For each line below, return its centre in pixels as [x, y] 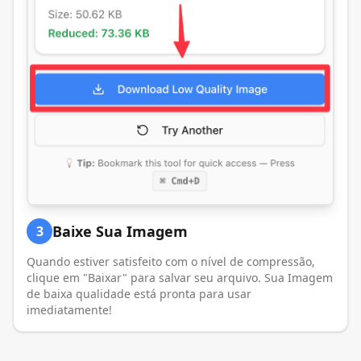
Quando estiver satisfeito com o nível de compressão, [171, 262]
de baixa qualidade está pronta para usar [139, 294]
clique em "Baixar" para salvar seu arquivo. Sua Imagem [180, 278]
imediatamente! [69, 310]
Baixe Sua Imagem [120, 232]
